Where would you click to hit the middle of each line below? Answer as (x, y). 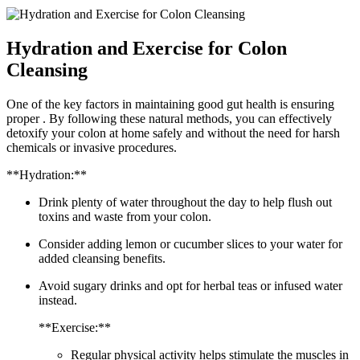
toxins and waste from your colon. (125, 216)
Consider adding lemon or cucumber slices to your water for (190, 243)
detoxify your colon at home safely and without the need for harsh (173, 133)
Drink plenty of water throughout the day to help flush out (185, 202)
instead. (58, 300)
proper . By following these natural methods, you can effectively (169, 118)
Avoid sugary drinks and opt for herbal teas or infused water (190, 285)
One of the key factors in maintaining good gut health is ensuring (170, 104)
